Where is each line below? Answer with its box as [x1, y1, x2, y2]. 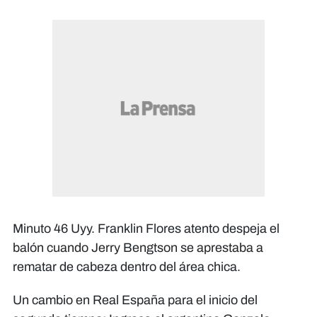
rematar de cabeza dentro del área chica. [13, 260, 241, 275]
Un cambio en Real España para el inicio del [13, 293, 258, 308]
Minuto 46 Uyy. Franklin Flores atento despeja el [13, 221, 279, 236]
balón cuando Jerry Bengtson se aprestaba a [13, 241, 263, 255]
